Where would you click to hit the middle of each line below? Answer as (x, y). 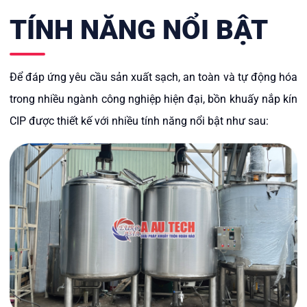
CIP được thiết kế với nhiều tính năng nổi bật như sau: (139, 121)
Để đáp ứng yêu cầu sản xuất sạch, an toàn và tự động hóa (153, 77)
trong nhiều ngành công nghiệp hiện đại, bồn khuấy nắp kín (153, 99)
